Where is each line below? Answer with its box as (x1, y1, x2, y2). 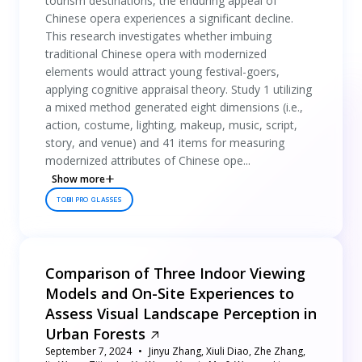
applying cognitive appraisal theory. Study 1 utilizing (45, 82, 312, 97)
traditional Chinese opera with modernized (45, 46, 267, 61)
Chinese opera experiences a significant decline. (45, 11, 293, 26)
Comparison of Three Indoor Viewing (45, 263, 305, 283)
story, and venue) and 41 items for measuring (45, 135, 284, 150)
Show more (52, 172, 105, 186)
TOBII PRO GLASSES (57, 196, 122, 204)
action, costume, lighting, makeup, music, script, (45, 117, 297, 133)
